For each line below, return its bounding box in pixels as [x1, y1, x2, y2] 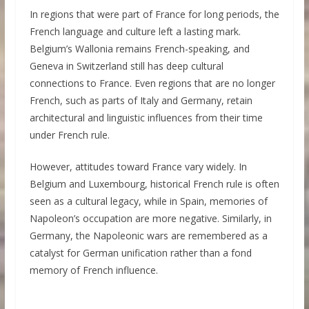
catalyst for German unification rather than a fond [29, 246, 252, 260]
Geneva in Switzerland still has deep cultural [29, 59, 223, 73]
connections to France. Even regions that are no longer [29, 77, 275, 90]
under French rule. [29, 128, 110, 142]
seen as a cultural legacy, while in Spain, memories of [29, 195, 268, 208]
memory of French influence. [29, 263, 158, 277]
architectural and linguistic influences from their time [29, 111, 263, 125]
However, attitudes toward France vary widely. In [29, 160, 247, 174]
